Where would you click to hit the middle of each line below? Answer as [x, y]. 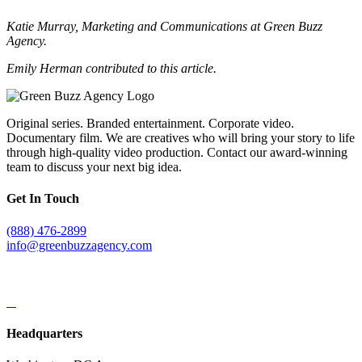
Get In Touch [43, 199]
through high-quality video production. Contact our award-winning [177, 153]
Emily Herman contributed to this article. [112, 69]
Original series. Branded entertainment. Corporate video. [150, 124]
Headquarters [44, 333]
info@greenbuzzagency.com [79, 245]
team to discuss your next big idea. [94, 167]
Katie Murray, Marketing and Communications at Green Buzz [164, 27]
